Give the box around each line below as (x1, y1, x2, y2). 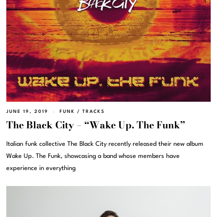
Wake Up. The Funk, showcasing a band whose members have (6, 153, 180, 159)
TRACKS (82, 109, 105, 114)
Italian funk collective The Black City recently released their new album (6, 140, 204, 147)
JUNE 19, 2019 (6, 109, 49, 114)
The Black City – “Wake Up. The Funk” (6, 117, 186, 132)
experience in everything (6, 165, 76, 171)
